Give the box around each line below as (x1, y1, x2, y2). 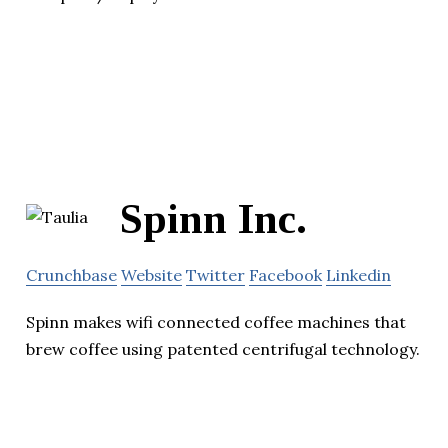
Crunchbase (26, 264, 117, 285)
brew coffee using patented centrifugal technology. (26, 338, 420, 359)
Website (121, 264, 182, 285)
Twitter (186, 264, 245, 285)
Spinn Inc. (120, 195, 307, 242)
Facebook (249, 264, 322, 285)
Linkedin (326, 264, 391, 285)
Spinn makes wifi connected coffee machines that (26, 311, 406, 332)
